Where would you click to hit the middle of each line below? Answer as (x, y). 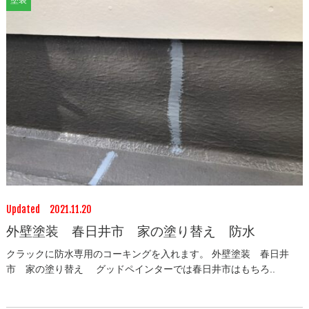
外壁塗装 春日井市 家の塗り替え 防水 (130, 231)
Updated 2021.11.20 (49, 209)
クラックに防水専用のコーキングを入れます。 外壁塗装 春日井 (147, 253)
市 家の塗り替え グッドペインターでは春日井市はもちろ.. (140, 269)
